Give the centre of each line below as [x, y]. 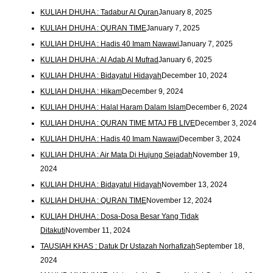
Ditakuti [53, 230]
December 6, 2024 [217, 107]
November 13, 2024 [195, 184]
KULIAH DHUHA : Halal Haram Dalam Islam [113, 107]
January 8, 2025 [186, 12]
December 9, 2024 [153, 91]
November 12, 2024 [179, 200]
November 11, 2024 [98, 230]
